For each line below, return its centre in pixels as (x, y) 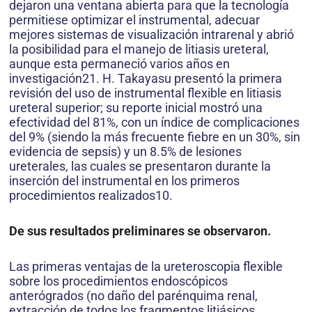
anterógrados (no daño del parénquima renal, (133, 295)
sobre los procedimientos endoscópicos (118, 281)
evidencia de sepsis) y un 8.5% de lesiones (125, 151)
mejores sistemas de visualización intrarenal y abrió (151, 34)
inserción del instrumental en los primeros (124, 180)
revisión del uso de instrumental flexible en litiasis (145, 93)
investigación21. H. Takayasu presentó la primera (146, 78)
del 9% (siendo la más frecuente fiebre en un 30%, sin (155, 136)
